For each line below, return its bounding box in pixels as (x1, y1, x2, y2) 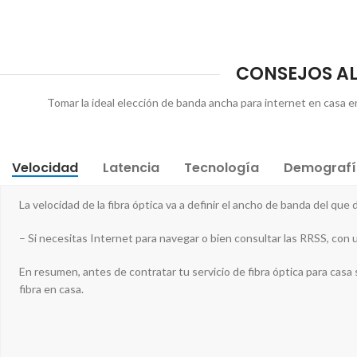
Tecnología (184, 159, 259, 178)
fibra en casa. (19, 282, 84, 296)
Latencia (103, 159, 159, 178)
